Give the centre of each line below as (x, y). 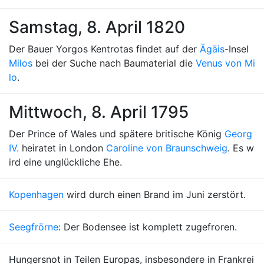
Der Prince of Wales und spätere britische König (117, 134)
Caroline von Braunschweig (167, 148)
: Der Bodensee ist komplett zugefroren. (148, 227)
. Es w (241, 148)
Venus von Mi (225, 63)
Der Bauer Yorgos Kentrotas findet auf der (104, 49)
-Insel (237, 49)
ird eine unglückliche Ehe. (65, 162)
